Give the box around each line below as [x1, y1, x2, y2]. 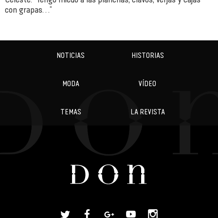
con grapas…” [5, 4, 52, 15]
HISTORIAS [131, 50, 164, 59]
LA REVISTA [130, 107, 165, 116]
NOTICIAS [56, 50, 85, 59]
